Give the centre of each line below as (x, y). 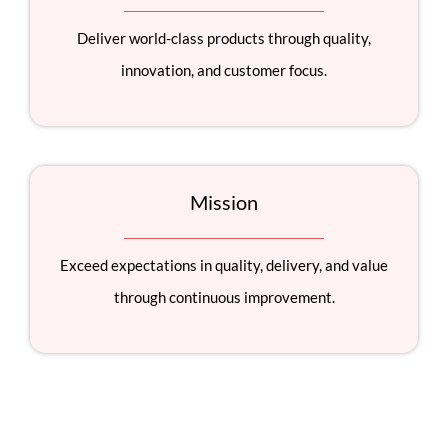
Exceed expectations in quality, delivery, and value (224, 265)
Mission (224, 202)
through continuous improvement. (224, 297)
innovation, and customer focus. (224, 70)
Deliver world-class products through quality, (224, 38)
